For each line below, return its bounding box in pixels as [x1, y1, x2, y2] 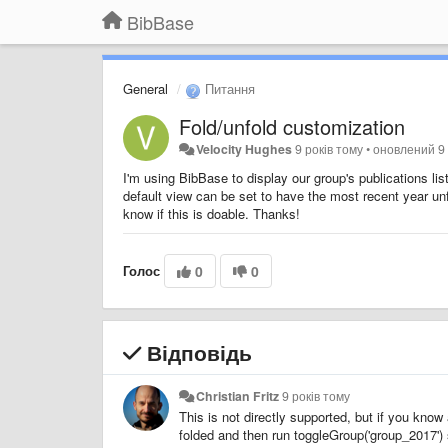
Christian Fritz [196, 386, 280, 405]
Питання [201, 79, 255, 98]
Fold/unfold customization [179, 111, 405, 141]
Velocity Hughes [196, 139, 293, 158]
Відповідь [141, 336, 252, 367]
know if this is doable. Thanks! [123, 203, 300, 223]
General [123, 79, 168, 98]
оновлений [373, 139, 439, 158]
